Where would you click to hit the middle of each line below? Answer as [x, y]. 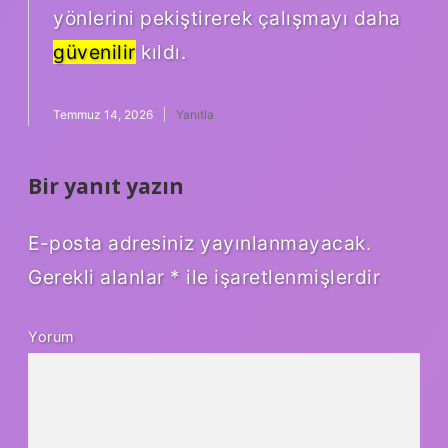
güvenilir [94, 51]
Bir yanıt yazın [106, 185]
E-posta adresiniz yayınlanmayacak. [199, 243]
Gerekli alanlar [99, 277]
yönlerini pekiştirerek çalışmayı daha [227, 17]
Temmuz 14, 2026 [103, 114]
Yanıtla [195, 114]
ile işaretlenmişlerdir [280, 277]
